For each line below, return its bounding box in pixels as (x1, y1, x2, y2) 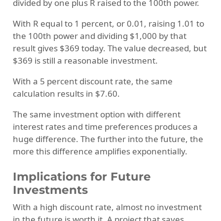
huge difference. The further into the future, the (12, 133, 203, 145)
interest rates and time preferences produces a (12, 121, 198, 133)
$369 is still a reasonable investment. (12, 55, 158, 67)
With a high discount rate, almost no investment (12, 201, 202, 213)
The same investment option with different (12, 109, 181, 120)
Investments (12, 183, 88, 197)
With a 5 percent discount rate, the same (12, 75, 173, 87)
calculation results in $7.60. (12, 88, 120, 100)
